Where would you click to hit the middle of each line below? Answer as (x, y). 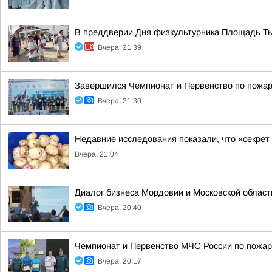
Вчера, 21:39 (120, 47)
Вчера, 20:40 (120, 208)
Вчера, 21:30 (120, 101)
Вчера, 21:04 (97, 154)
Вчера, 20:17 (120, 261)
